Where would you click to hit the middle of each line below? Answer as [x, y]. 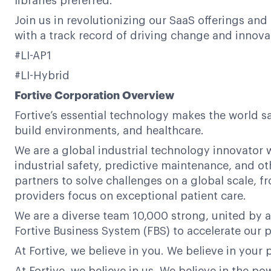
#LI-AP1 [33, 56]
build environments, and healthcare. [109, 131]
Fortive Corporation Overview [94, 96]
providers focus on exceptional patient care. [130, 196]
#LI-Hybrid [42, 76]
